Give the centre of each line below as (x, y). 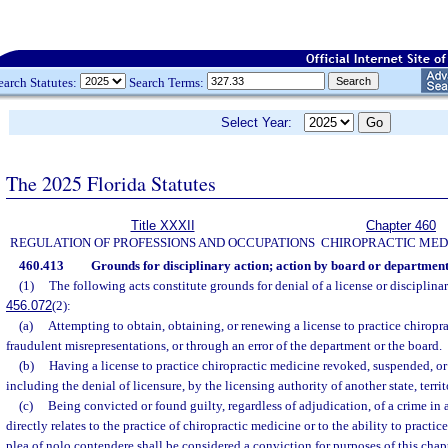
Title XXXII (162, 225)
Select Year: (262, 122)
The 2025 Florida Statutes (111, 183)
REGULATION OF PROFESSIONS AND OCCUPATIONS (162, 242)
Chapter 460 (401, 225)
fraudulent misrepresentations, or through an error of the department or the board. (224, 345)
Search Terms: (166, 82)
